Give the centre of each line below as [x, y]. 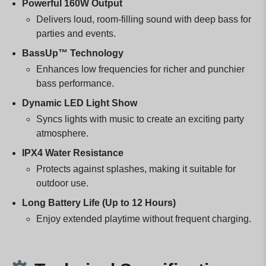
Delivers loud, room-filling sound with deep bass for [143, 19]
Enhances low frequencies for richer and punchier [140, 69]
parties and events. [76, 33]
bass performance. [75, 83]
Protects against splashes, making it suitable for [136, 169]
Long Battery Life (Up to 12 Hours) [99, 202]
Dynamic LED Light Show [79, 103]
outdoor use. [62, 183]
